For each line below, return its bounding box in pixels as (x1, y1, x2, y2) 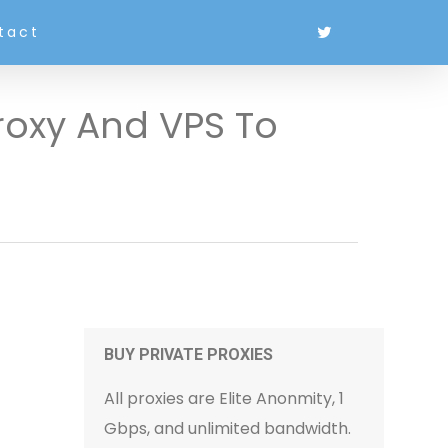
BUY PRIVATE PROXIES (104, 345, 274, 364)
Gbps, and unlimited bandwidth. (104, 417, 352, 440)
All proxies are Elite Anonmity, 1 (104, 387, 345, 410)
